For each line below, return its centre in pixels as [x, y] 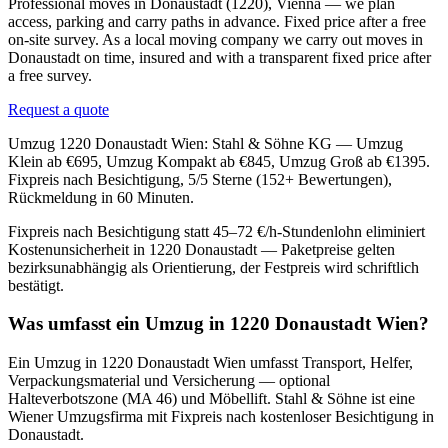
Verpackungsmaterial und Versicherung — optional [169, 381]
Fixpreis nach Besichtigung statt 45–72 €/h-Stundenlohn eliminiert [216, 231]
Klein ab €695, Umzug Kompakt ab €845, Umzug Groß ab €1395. [219, 161]
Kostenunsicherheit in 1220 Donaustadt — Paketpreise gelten [201, 249]
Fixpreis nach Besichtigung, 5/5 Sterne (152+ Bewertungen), [200, 179]
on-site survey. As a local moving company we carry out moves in [215, 39]
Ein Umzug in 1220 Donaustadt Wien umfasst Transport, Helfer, [210, 363]
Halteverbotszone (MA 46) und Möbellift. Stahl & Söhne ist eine [211, 399]
